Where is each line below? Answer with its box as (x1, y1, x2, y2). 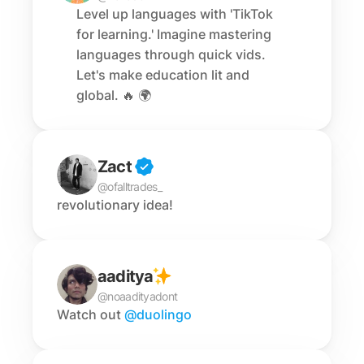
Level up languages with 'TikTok (76, 6, 273, 22)
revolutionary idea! (57, 197, 173, 213)
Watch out (57, 306, 124, 323)
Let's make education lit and (76, 67, 249, 83)
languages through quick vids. (76, 46, 266, 63)
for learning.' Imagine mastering (76, 26, 271, 42)
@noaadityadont (97, 288, 178, 303)
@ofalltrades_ (97, 179, 162, 193)
